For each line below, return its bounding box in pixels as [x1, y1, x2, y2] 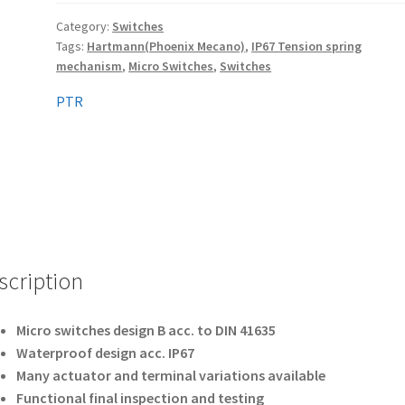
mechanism [56, 58, 123, 75]
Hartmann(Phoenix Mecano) [87, 38, 246, 55]
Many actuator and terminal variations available [15, 366, 325, 385]
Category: [56, 18, 113, 35]
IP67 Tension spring [251, 38, 363, 55]
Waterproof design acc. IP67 [15, 344, 194, 363]
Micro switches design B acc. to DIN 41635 [15, 321, 276, 340]
